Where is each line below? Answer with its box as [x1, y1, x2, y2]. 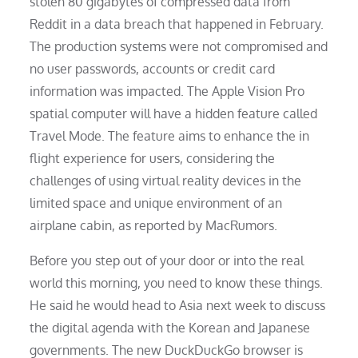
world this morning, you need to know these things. [30, 274, 324, 291]
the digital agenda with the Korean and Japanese [30, 319, 311, 336]
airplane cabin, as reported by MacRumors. [30, 217, 278, 233]
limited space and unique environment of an [30, 194, 283, 211]
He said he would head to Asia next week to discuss [30, 296, 326, 313]
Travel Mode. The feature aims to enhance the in [30, 127, 310, 144]
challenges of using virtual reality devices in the [30, 172, 302, 189]
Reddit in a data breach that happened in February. [30, 15, 324, 32]
